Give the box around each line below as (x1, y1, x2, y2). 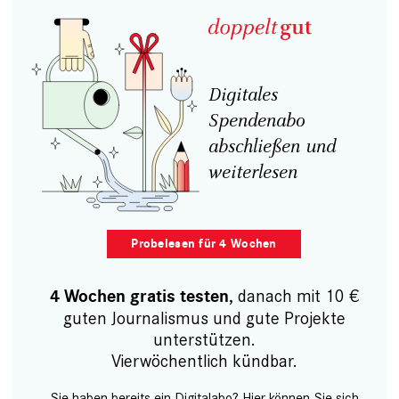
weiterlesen (208, 160, 297, 186)
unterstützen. (152, 328, 256, 350)
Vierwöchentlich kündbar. (110, 349, 297, 371)
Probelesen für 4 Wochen (131, 235, 277, 251)
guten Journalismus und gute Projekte (62, 306, 346, 329)
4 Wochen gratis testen (49, 285, 229, 307)
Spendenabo (208, 109, 305, 134)
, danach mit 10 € (228, 284, 359, 306)
